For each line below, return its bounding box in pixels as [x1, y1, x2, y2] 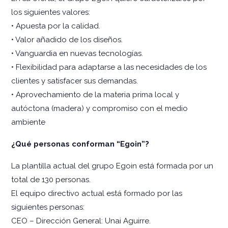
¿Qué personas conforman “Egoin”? [11, 139, 149, 149]
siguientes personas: [11, 202, 84, 212]
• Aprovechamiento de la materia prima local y [11, 90, 179, 99]
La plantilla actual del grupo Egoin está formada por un [11, 161, 213, 170]
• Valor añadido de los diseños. [11, 35, 123, 44]
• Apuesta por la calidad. [11, 21, 100, 31]
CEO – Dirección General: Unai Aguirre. [11, 216, 151, 225]
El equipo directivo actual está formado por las [11, 188, 182, 198]
